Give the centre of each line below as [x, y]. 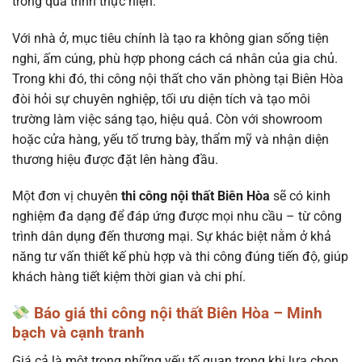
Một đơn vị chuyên [65, 196]
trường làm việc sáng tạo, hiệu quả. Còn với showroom [167, 119]
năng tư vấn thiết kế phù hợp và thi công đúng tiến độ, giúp [180, 257]
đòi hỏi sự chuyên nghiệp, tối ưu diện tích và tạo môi [161, 99]
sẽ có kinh [300, 196]
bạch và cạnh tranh [78, 333]
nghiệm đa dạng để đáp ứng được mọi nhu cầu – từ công [177, 217]
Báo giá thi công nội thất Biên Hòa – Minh [176, 314]
